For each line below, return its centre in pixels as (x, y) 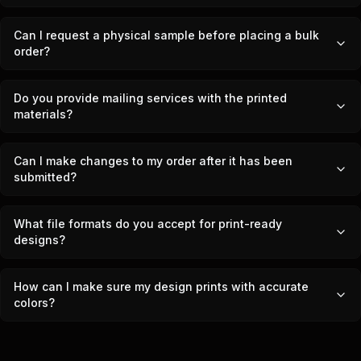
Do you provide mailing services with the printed (150, 98)
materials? (43, 114)
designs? (39, 240)
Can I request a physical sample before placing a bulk (166, 35)
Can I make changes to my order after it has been (153, 161)
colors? (34, 303)
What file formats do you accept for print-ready (148, 224)
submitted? (45, 177)
